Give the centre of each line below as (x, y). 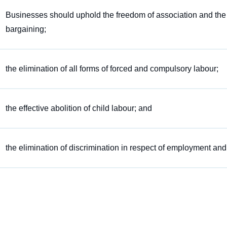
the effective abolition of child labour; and (79, 108)
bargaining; (26, 29)
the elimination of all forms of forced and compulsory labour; (112, 68)
